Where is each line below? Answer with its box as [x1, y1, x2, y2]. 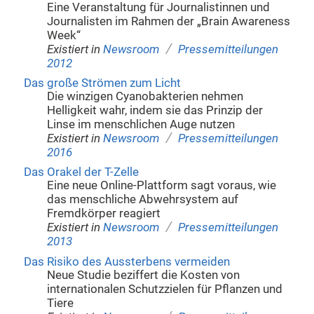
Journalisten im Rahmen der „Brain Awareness [47, 14, 291, 28]
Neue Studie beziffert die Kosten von [47, 268, 240, 282]
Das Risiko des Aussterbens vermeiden [23, 254, 230, 268]
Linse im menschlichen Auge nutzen [47, 118, 235, 132]
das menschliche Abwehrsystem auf [47, 193, 239, 207]
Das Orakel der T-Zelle [23, 165, 139, 179]
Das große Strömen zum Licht [23, 76, 181, 90]
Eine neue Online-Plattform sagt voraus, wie [47, 179, 277, 193]
